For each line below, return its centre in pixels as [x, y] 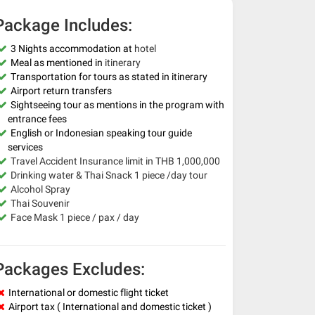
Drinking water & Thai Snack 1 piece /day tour [109, 175]
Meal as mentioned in [58, 62]
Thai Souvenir [40, 203]
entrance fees [37, 118]
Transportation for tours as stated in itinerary [109, 76]
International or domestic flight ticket [89, 292]
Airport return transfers [61, 90]
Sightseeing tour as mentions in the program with [117, 104]
